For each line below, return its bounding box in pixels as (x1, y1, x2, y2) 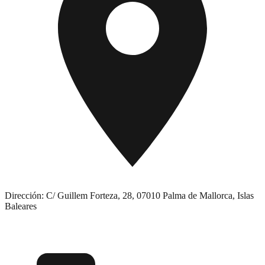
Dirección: (5, 190, 44, 201)
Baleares (5, 201, 37, 211)
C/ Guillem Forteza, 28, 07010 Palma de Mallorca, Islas (44, 190, 254, 201)
